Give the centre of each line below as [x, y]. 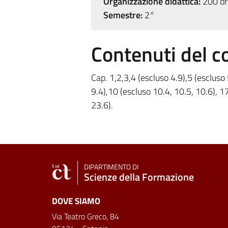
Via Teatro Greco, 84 [85, 216]
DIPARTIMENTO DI [111, 167]
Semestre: [123, 15]
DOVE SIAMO [76, 201]
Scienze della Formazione [139, 177]
